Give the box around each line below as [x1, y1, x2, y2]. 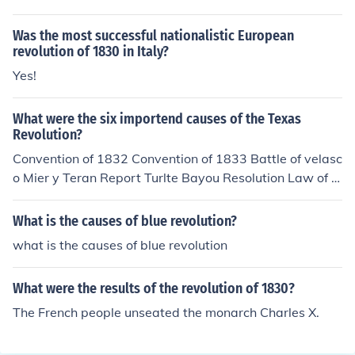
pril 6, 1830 [13, 189, 81, 204]
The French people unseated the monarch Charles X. [13, 304, 319, 320]
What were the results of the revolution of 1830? [13, 280, 295, 297]
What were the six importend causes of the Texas [13, 110, 301, 128]
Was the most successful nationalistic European [13, 27, 294, 44]
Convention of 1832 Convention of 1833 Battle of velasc [13, 151, 342, 166]
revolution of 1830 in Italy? [13, 43, 169, 60]
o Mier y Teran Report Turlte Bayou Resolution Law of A [13, 170, 341, 185]
